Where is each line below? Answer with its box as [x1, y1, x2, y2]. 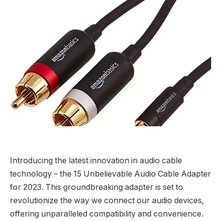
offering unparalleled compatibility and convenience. [10, 209, 203, 219]
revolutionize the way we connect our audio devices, [10, 196, 204, 206]
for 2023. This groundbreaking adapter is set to [10, 183, 183, 192]
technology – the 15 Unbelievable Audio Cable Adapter [10, 169, 211, 179]
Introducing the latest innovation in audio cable [10, 156, 182, 166]
